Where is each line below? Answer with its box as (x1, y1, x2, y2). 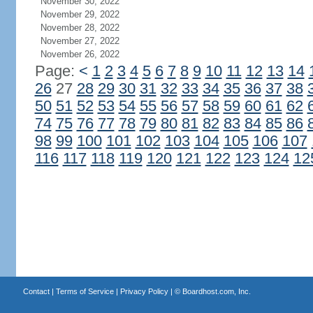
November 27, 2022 (40, 36, 119, 46)
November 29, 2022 (40, 9, 119, 20)
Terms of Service (55, 287, 114, 296)
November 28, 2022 (40, 22, 119, 33)
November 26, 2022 (40, 49, 119, 59)
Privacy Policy (119, 287, 168, 296)
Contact (22, 287, 50, 296)
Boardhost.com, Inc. (182, 287, 251, 296)
